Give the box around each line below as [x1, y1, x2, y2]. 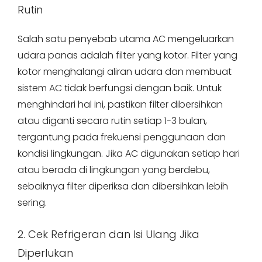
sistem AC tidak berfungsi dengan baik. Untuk [18, 81, 222, 95]
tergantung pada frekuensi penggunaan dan [18, 130, 226, 144]
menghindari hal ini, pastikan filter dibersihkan [18, 98, 223, 111]
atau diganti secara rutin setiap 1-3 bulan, [18, 114, 207, 127]
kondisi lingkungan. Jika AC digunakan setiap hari [18, 147, 240, 160]
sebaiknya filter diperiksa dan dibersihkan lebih [18, 180, 228, 193]
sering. [18, 196, 47, 209]
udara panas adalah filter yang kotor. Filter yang [18, 49, 237, 62]
